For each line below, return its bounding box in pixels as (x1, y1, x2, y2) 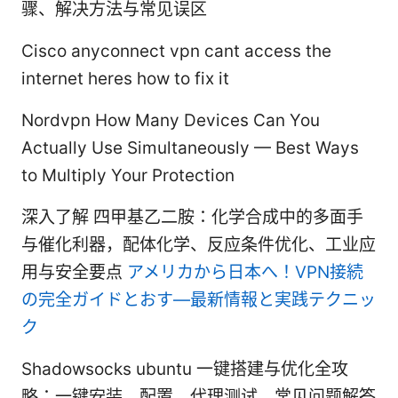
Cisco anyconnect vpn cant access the (21, 40, 331, 61)
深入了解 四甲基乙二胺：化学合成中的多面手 (21, 206, 363, 227)
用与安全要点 (21, 261, 127, 283)
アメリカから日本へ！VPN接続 (127, 261, 363, 283)
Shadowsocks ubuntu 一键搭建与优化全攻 (21, 358, 348, 379)
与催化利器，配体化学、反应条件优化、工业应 (21, 234, 376, 255)
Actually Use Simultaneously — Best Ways (21, 137, 359, 158)
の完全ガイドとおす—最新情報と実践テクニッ (21, 289, 376, 310)
